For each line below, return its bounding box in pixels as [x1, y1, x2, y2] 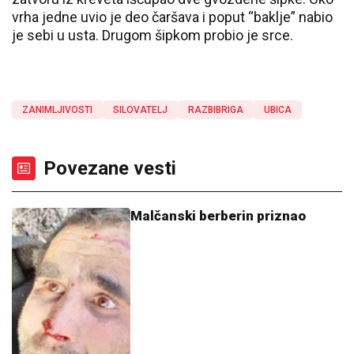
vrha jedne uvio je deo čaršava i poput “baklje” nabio [12, 9, 333, 25]
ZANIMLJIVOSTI [22, 104, 92, 115]
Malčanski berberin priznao [130, 208, 306, 224]
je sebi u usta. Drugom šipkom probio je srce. [12, 27, 293, 43]
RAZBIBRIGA [188, 104, 243, 115]
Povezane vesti [43, 157, 176, 179]
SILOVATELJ [113, 104, 168, 115]
